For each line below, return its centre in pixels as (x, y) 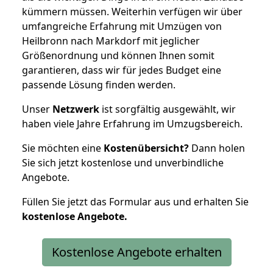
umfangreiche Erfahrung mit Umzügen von (122, 26)
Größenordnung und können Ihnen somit (118, 55)
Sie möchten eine (63, 148)
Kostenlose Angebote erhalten (136, 252)
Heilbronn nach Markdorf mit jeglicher (111, 41)
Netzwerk (76, 109)
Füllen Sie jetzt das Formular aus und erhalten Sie (135, 201)
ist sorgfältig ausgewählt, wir (168, 109)
